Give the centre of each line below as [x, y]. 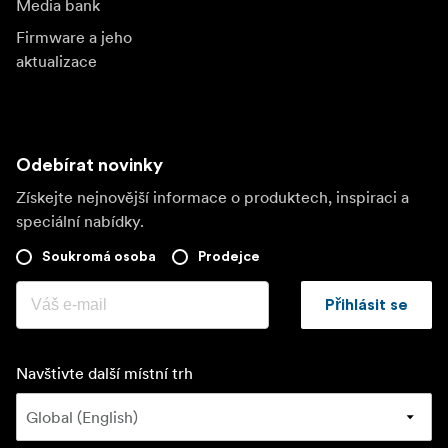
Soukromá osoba [99, 257]
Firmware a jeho [74, 37]
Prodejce [229, 257]
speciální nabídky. [80, 221]
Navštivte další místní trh [104, 373]
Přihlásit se [366, 305]
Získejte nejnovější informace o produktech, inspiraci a [212, 197]
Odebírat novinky [89, 165]
